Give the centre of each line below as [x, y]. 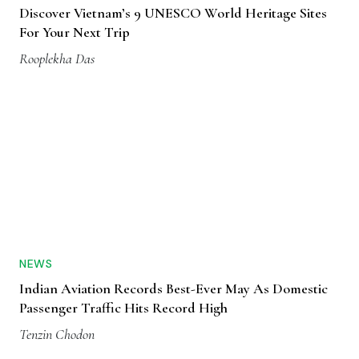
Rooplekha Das [57, 59]
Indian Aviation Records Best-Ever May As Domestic [173, 289]
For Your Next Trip [75, 32]
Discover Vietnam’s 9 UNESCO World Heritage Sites [173, 13]
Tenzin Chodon [57, 335]
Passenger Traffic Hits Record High [123, 308]
